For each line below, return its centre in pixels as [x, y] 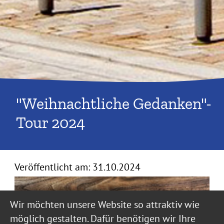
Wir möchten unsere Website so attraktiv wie [105, 204]
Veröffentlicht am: [52, 167]
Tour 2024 [50, 122]
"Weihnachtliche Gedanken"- [114, 103]
